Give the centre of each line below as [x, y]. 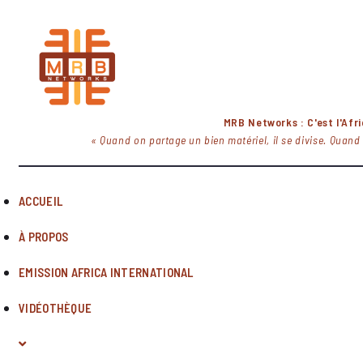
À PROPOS [44, 237]
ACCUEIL [41, 201]
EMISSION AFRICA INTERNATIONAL [106, 272]
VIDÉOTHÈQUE [56, 308]
